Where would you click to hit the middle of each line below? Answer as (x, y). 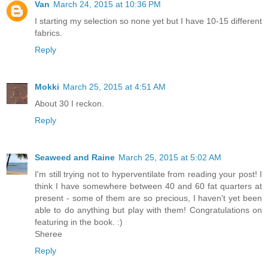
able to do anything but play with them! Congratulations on (148, 210)
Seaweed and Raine (75, 157)
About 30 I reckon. (69, 103)
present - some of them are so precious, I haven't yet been (148, 198)
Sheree (48, 234)
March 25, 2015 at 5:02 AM (170, 157)
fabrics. (48, 33)
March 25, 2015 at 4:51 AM (114, 86)
